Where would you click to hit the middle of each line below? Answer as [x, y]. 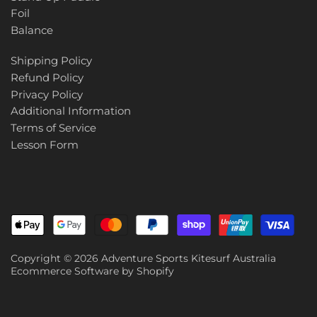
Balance [32, 30]
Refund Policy [47, 78]
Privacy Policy [47, 94]
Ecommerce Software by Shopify [92, 271]
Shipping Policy [51, 61]
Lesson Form [45, 144]
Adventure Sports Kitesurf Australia [189, 259]
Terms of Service [53, 127]
